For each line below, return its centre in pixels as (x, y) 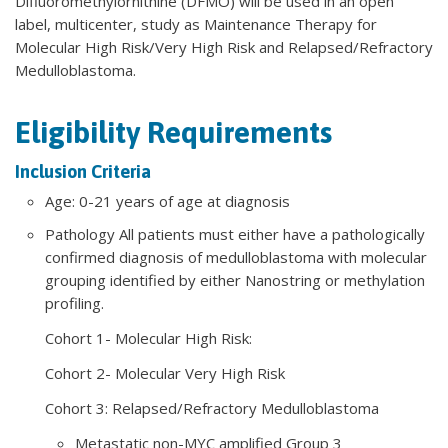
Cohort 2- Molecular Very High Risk (165, 372)
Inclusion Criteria (83, 171)
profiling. (74, 302)
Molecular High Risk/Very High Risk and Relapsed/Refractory (224, 46)
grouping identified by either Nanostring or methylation (235, 279)
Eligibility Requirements (173, 131)
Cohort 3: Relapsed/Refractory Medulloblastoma (212, 407)
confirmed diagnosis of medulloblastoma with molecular (236, 256)
